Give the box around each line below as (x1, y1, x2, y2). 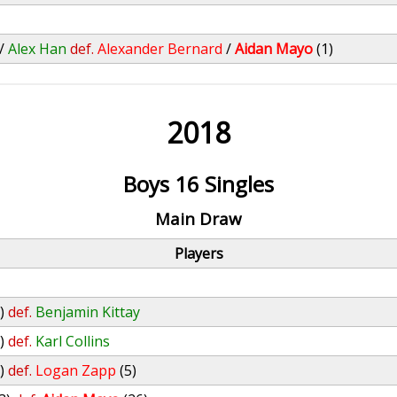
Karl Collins (35, 331, 111, 351)
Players (174, 244, 223, 263)
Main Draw (154, 207, 242, 230)
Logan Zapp (35, 361, 117, 380)
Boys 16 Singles (122, 169, 274, 198)
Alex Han (8, 39, 67, 58)
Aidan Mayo (235, 39, 314, 58)
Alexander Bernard (97, 39, 223, 58)
